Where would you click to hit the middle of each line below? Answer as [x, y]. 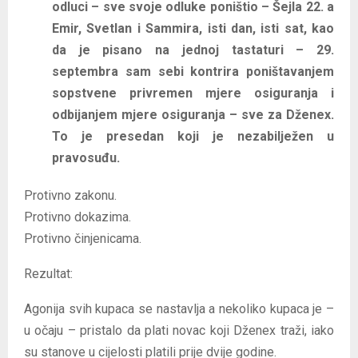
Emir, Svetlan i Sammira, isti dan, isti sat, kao [193, 28]
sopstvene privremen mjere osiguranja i [193, 93]
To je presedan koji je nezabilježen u [193, 136]
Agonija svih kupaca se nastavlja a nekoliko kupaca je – [179, 308]
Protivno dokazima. [78, 217]
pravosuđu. [86, 157]
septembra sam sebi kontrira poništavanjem [193, 71]
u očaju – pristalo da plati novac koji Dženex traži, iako [179, 330]
